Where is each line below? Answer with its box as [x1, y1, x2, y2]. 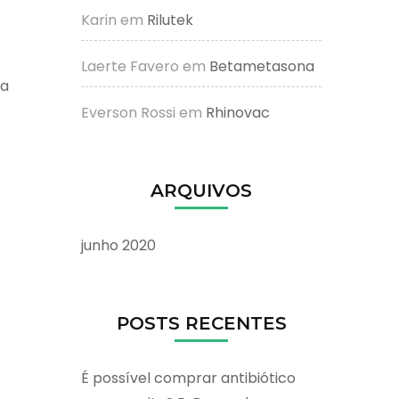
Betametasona [209, 55, 314, 77]
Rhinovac [206, 102, 270, 123]
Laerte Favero [81, 55, 179, 77]
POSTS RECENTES [116, 312, 287, 334]
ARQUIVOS [151, 179, 252, 201]
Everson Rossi [81, 102, 175, 123]
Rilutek [147, 9, 193, 30]
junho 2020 [81, 234, 156, 256]
